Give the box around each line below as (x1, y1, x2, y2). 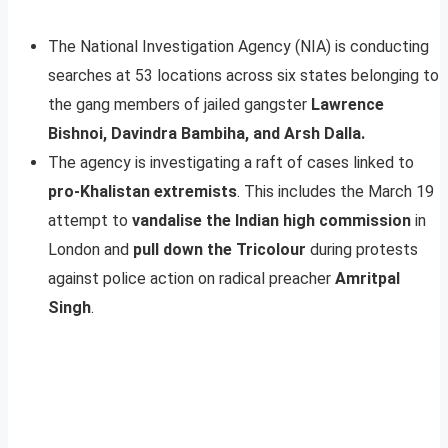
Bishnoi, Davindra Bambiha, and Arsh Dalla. (48, 123, 365, 143)
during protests (306, 239, 418, 259)
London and (48, 239, 133, 259)
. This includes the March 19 (237, 181, 434, 201)
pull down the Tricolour (133, 239, 306, 259)
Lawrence (311, 94, 384, 114)
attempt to (48, 210, 132, 230)
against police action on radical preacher (48, 268, 335, 288)
